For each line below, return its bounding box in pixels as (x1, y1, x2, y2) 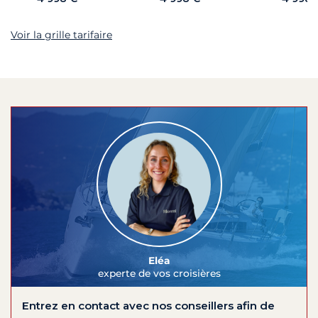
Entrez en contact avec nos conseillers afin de (22, 299, 275, 313)
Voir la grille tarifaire (11, 28, 112, 42)
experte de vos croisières (97, 268, 221, 280)
